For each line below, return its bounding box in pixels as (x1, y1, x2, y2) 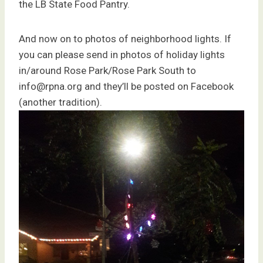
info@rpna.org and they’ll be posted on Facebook (19, 80, 234, 93)
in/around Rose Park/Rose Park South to (19, 65, 196, 77)
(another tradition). (19, 96, 102, 109)
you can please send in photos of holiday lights (19, 49, 225, 61)
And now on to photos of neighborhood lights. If (19, 33, 231, 45)
